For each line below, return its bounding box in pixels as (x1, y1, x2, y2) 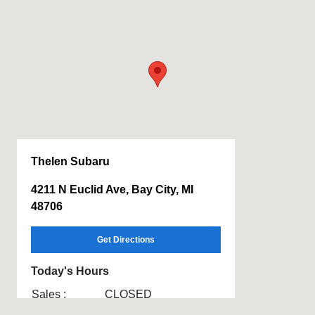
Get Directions (97, 235, 155, 245)
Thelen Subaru (31, 155, 110, 168)
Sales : (32, 288, 66, 301)
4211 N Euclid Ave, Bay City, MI (31, 184, 193, 196)
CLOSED (105, 288, 152, 301)
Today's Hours (31, 265, 109, 278)
